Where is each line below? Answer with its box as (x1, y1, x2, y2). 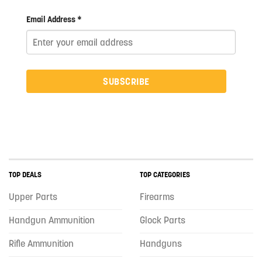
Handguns (140, 237, 182, 249)
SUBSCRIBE (103, 75, 150, 88)
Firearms (140, 190, 174, 202)
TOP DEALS (9, 169, 42, 180)
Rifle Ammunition (9, 237, 74, 249)
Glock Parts (140, 213, 185, 226)
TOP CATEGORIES (140, 169, 190, 180)
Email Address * (26, 14, 82, 25)
